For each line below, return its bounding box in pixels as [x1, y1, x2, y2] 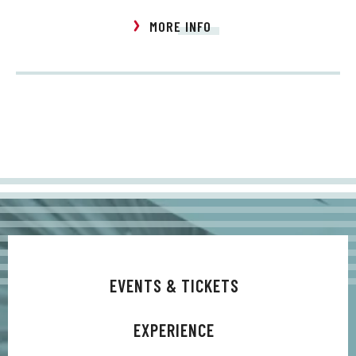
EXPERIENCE [133, 319, 215, 341]
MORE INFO [149, 17, 211, 36]
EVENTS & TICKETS [109, 275, 239, 296]
